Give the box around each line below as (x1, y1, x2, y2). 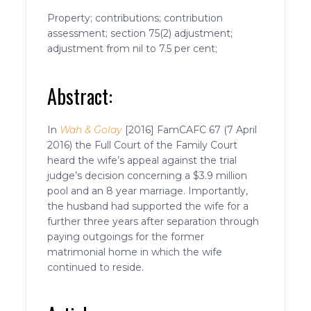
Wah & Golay (60, 123, 123, 136)
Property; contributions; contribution (47, 11, 224, 24)
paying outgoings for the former (47, 230, 205, 243)
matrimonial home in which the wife (47, 245, 223, 258)
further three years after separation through (47, 215, 260, 228)
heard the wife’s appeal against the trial (47, 153, 237, 167)
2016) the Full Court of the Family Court (47, 138, 238, 151)
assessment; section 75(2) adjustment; (47, 26, 233, 40)
